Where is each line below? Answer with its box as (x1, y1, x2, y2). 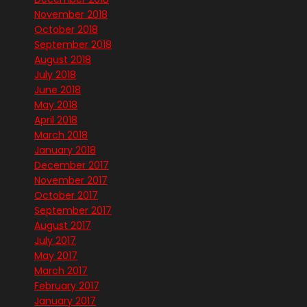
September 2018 (34, 38, 112, 52)
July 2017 (34, 234, 76, 248)
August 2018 (34, 53, 91, 67)
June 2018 (34, 83, 81, 97)
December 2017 (34, 158, 109, 173)
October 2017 (34, 188, 98, 203)
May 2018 (34, 98, 77, 112)
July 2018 (34, 68, 76, 82)
